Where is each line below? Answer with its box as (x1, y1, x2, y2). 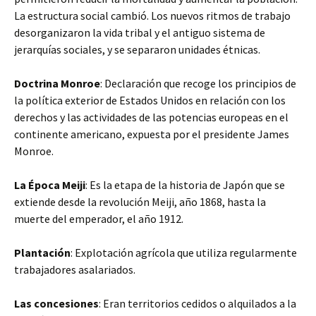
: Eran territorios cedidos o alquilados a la (99, 296, 296, 310)
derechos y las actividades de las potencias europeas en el (14, 110, 288, 124)
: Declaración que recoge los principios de (100, 76, 296, 90)
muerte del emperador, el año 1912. (14, 212, 183, 226)
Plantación (14, 245, 71, 260)
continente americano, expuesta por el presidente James (14, 127, 289, 141)
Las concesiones (14, 296, 99, 310)
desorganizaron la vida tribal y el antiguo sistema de (14, 25, 265, 39)
